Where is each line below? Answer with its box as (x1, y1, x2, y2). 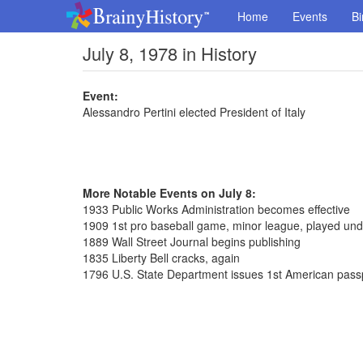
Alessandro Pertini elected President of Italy (83, 104, 305, 120)
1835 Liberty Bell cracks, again (83, 250, 240, 266)
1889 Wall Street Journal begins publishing (83, 233, 301, 250)
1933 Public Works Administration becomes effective (83, 201, 350, 217)
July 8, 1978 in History (83, 41, 257, 66)
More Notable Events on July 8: (83, 185, 256, 201)
